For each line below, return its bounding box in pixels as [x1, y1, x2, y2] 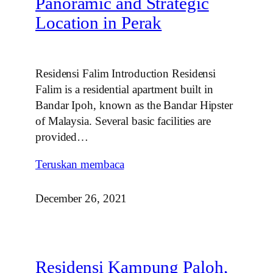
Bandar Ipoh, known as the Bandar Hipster [35, 98, 233, 112]
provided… [35, 130, 89, 143]
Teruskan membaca [35, 158, 124, 171]
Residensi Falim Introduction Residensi [35, 66, 216, 80]
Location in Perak [35, 13, 162, 33]
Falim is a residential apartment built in [35, 82, 213, 96]
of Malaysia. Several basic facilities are [35, 114, 211, 127]
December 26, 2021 [35, 192, 127, 205]
